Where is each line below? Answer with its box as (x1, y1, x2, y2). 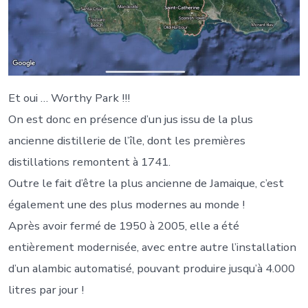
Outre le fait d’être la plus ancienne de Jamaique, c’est (8, 175, 284, 191)
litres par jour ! (8, 281, 84, 298)
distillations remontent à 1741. (8, 153, 170, 170)
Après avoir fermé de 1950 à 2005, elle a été (8, 217, 239, 234)
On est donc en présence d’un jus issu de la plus (8, 111, 253, 127)
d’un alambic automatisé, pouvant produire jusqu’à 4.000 (8, 260, 295, 276)
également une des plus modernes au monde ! (8, 196, 245, 212)
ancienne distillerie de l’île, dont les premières (8, 132, 245, 148)
